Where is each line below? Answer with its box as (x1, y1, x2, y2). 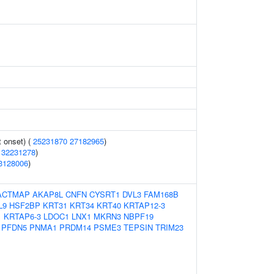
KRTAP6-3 (4, 210, 41, 222)
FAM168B (144, 188, 179, 200)
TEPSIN (124, 221, 153, 233)
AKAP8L (32, 188, 63, 200)
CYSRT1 (89, 188, 120, 200)
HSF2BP (9, 199, 40, 211)
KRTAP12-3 (124, 199, 165, 211)
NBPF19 (124, 210, 154, 222)
